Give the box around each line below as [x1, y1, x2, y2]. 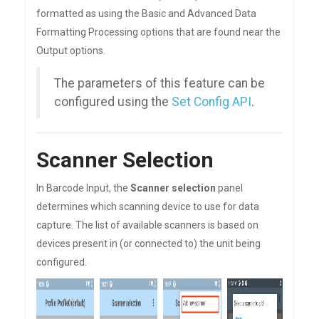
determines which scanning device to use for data [36, 201, 259, 212]
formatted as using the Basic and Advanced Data [36, 8, 256, 19]
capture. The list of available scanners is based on [36, 219, 258, 231]
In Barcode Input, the [36, 182, 130, 194]
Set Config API [172, 95, 251, 109]
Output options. [36, 45, 105, 56]
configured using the [54, 95, 172, 109]
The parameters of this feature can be [54, 76, 265, 90]
